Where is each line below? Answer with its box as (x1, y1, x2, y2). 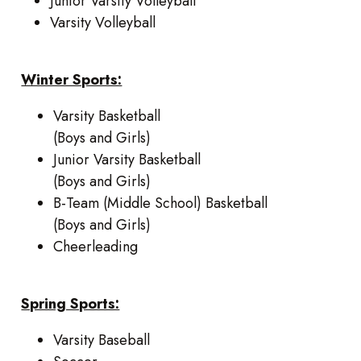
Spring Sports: (21, 293, 120, 314)
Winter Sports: (21, 68, 122, 90)
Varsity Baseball (53, 329, 151, 351)
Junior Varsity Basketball (53, 148, 205, 170)
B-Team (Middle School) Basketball (53, 192, 272, 214)
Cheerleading (53, 235, 139, 257)
